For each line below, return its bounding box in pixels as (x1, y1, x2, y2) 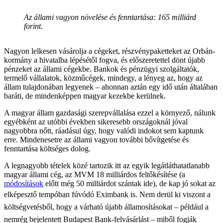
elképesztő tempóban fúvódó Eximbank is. (4, 190, 139, 199)
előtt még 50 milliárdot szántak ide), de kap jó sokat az (43, 179, 216, 188)
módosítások (4, 179, 43, 188)
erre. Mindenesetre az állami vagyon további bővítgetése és (4, 135, 189, 144)
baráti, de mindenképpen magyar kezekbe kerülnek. (4, 91, 166, 100)
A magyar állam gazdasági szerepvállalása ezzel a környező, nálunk (4, 108, 216, 117)
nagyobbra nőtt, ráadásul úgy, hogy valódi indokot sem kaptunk (4, 126, 204, 135)
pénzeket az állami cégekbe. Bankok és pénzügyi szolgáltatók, (4, 64, 199, 73)
